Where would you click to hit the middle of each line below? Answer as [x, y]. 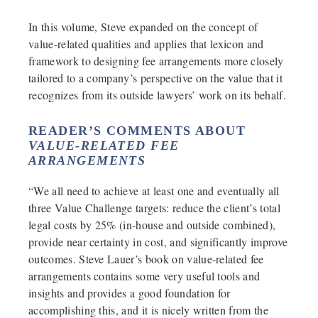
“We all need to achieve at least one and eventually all [154, 190]
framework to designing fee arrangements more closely [156, 60]
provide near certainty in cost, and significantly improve [158, 241]
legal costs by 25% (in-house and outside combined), [152, 224]
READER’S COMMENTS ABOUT [137, 130]
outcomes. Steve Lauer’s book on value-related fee [146, 258]
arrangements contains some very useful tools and [144, 275]
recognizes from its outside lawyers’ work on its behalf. [157, 94]
